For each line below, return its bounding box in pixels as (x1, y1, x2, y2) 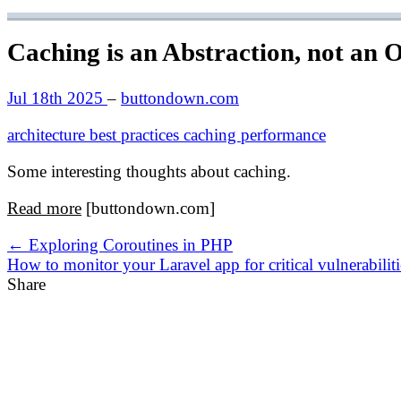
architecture (7, 124, 90, 144)
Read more (7, 198, 81, 218)
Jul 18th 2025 (7, 88, 107, 107)
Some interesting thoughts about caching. (7, 161, 291, 181)
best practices (90, 124, 183, 144)
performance (241, 124, 326, 144)
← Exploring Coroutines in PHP (7, 235, 233, 254)
